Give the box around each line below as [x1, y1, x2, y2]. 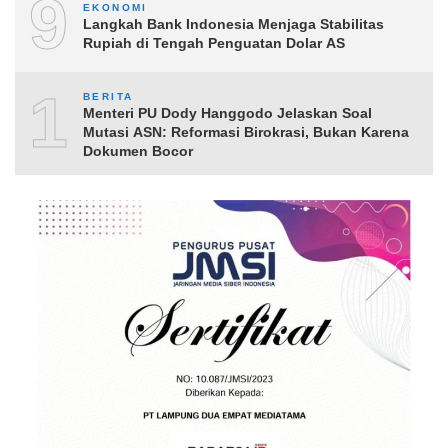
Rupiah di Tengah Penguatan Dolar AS [83, 34, 345, 51]
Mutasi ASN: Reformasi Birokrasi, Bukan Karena [83, 124, 409, 141]
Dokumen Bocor [83, 143, 193, 160]
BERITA [83, 91, 134, 103]
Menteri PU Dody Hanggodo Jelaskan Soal [83, 105, 372, 122]
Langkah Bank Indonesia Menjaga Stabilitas [83, 15, 384, 32]
